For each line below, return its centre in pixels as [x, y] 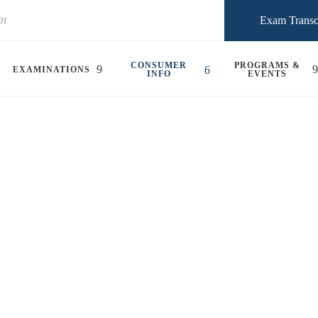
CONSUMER [159, 65]
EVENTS [267, 73]
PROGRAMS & [267, 65]
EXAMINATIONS [51, 69]
